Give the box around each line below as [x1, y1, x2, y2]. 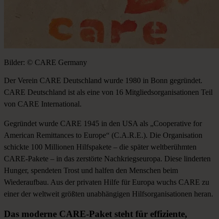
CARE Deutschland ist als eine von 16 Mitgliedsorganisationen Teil [4, 88, 213, 96]
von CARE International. [4, 99, 82, 108]
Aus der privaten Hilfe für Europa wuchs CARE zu [49, 177, 209, 186]
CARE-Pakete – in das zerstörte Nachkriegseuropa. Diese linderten [4, 154, 211, 163]
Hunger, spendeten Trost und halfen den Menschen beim [4, 166, 178, 175]
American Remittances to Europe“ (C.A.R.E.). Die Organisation [4, 131, 202, 139]
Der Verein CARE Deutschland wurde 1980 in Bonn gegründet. [4, 76, 202, 85]
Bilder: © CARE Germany [4, 58, 87, 66]
